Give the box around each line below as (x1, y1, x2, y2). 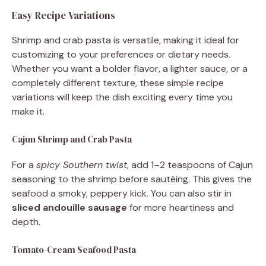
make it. (12, 104, 45, 118)
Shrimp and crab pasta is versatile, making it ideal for (12, 33, 239, 46)
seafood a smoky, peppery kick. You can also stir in (12, 186, 232, 199)
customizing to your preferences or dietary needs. (12, 47, 230, 61)
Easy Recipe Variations (12, 8, 115, 23)
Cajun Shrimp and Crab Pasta (12, 132, 132, 145)
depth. (12, 215, 40, 228)
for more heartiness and (127, 201, 234, 214)
